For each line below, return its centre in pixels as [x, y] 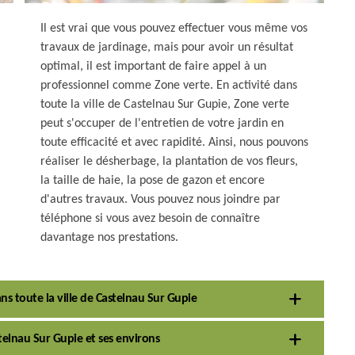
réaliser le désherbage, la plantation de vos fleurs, [169, 162]
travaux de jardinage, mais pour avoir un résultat [167, 48]
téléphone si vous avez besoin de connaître [150, 219]
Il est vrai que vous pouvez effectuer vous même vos [174, 29]
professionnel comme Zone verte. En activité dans [169, 86]
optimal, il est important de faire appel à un [153, 67]
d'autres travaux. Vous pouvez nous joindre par [160, 200]
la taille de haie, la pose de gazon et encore [153, 181]
